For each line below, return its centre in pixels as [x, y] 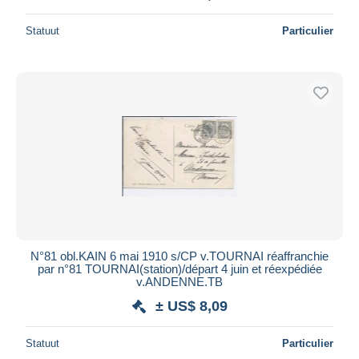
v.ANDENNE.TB [179, 281]
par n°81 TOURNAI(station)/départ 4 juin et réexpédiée [179, 268]
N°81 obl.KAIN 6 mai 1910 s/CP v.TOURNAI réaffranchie [179, 256]
